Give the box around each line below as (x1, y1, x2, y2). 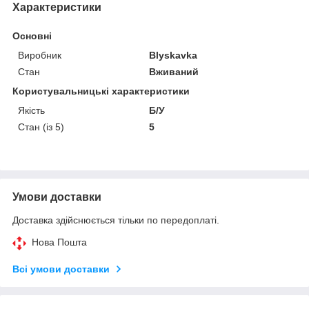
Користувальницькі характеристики (12, 85, 190, 97)
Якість (18, 104, 45, 116)
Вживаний (149, 66, 199, 77)
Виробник (18, 49, 61, 61)
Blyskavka (149, 49, 198, 61)
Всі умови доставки (12, 263, 110, 275)
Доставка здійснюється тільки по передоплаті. (12, 214, 219, 226)
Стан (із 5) (18, 121, 64, 132)
